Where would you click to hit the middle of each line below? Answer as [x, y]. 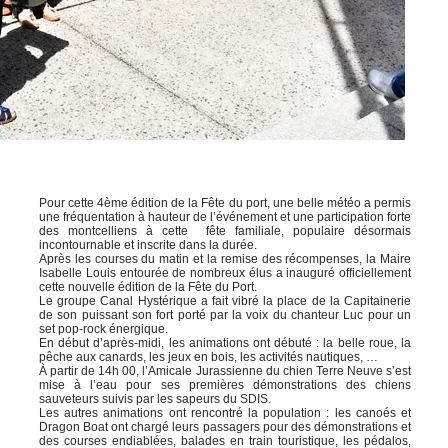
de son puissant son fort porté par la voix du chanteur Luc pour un [225, 315]
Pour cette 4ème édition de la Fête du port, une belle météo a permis [225, 203]
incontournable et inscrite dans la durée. [148, 245]
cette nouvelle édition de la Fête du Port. [148, 287]
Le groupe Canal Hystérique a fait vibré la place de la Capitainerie [225, 301]
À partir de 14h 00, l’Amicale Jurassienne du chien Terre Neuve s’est [225, 371]
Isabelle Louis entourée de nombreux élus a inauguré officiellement [225, 273]
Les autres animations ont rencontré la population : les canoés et [225, 413]
